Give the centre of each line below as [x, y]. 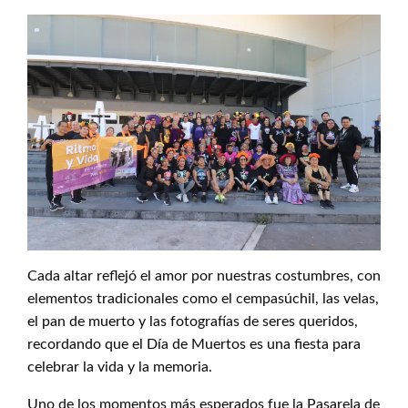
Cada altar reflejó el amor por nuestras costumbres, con [204, 276]
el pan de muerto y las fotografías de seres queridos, [193, 321]
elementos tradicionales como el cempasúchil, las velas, [203, 299]
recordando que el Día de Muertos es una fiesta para [194, 344]
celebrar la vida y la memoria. [120, 367]
